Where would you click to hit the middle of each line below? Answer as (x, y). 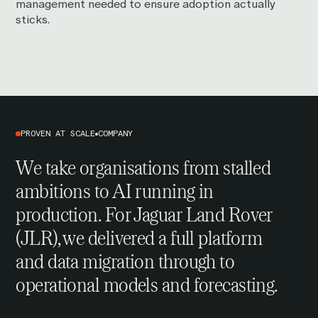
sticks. (33, 20)
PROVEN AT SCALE (58, 135)
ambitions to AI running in (115, 191)
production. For (75, 214)
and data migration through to (125, 261)
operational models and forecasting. (147, 284)
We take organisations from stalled (143, 167)
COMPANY (116, 135)
